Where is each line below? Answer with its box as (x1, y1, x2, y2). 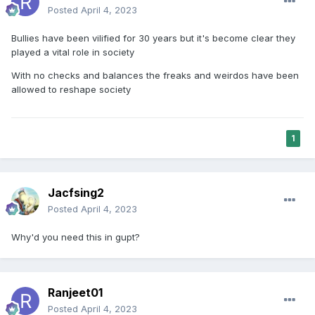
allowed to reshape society (11, 84, 131, 96)
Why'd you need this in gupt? (11, 231, 140, 243)
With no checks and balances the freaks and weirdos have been (11, 70, 299, 82)
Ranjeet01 (48, 285, 103, 300)
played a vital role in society (11, 46, 137, 58)
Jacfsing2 (48, 186, 104, 200)
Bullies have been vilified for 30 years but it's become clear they (11, 32, 295, 44)
